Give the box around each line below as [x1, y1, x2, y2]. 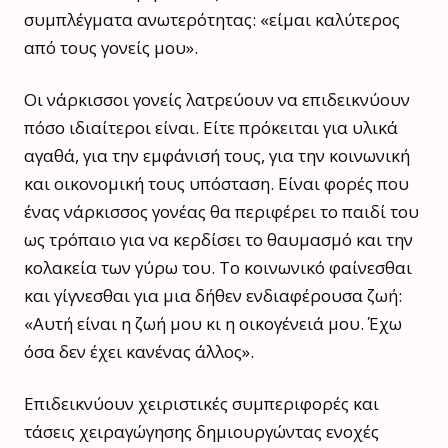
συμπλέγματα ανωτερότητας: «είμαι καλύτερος [24, 8, 400, 32]
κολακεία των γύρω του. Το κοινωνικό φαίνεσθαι [24, 256, 412, 280]
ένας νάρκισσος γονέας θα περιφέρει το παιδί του [24, 200, 419, 224]
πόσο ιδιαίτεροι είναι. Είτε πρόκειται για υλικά [24, 116, 398, 140]
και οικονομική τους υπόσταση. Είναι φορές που [24, 172, 409, 196]
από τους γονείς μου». [24, 36, 198, 60]
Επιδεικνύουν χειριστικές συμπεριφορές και [24, 392, 379, 416]
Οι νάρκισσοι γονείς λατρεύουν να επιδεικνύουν [24, 88, 410, 112]
